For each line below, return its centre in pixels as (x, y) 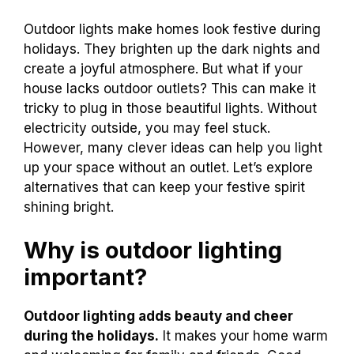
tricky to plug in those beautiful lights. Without (170, 108)
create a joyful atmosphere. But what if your (163, 68)
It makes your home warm (243, 336)
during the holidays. (91, 336)
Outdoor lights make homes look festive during (172, 29)
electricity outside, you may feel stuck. (147, 128)
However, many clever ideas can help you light (173, 147)
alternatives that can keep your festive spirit (164, 187)
